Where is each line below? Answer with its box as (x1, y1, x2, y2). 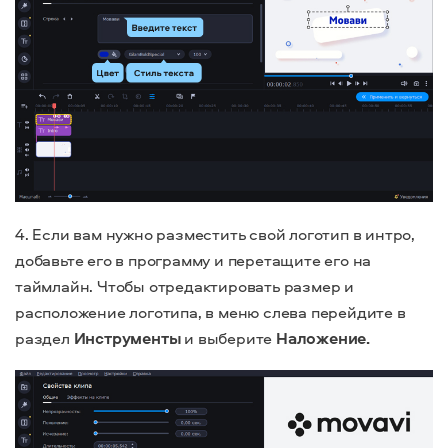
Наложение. (276, 327, 373, 349)
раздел (15, 327, 74, 349)
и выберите (184, 327, 277, 349)
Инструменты (73, 327, 185, 349)
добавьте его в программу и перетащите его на (15, 249, 372, 271)
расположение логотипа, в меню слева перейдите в (15, 301, 406, 323)
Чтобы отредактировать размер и (97, 275, 355, 297)
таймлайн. (15, 275, 97, 297)
